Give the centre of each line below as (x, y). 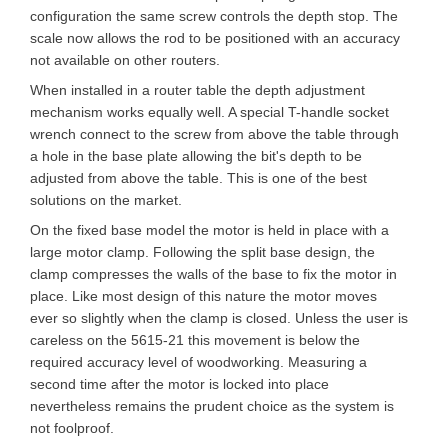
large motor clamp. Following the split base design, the (202, 252)
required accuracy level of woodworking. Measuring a (198, 362)
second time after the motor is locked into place (179, 384)
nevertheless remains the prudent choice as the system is (212, 406)
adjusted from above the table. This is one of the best (198, 178)
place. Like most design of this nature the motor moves (203, 296)
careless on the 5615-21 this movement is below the (195, 340)
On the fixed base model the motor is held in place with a (209, 230)
